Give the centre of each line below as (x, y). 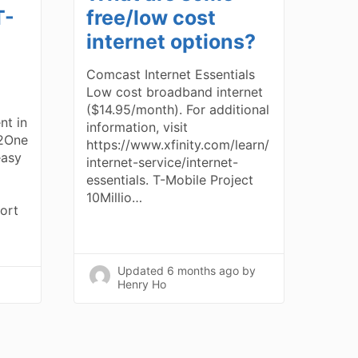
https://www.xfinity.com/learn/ (178, 144)
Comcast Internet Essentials (171, 74)
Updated (143, 270)
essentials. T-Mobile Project (170, 179)
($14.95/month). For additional (178, 109)
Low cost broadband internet (175, 91)
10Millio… (115, 197)
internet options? (171, 41)
